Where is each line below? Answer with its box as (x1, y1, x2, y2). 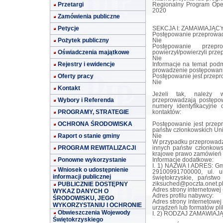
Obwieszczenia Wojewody (58, 209, 130, 216)
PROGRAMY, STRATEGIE (58, 109, 129, 115)
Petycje (58, 25, 79, 32)
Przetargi (58, 1, 84, 8)
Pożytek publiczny (58, 37, 109, 44)
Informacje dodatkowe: (152, 157, 214, 163)
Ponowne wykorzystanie (58, 156, 126, 163)
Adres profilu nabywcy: (152, 193, 214, 199)
